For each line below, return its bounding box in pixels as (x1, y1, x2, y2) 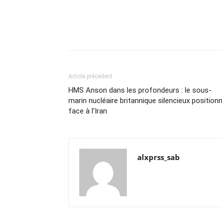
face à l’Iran (68, 107, 107, 115)
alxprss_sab (137, 152, 180, 162)
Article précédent (68, 73, 112, 80)
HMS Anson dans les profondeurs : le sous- (68, 86, 212, 95)
